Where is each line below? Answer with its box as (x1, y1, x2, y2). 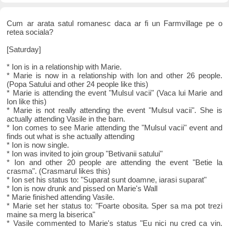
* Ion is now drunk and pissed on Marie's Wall (7, 184, 158, 193)
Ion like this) (7, 97, 47, 106)
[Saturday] (7, 45, 41, 54)
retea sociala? (7, 28, 54, 37)
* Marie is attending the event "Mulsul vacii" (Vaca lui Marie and (7, 88, 222, 98)
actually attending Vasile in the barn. (7, 114, 126, 124)
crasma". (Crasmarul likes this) (7, 167, 111, 176)
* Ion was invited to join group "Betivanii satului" (7, 149, 163, 158)
